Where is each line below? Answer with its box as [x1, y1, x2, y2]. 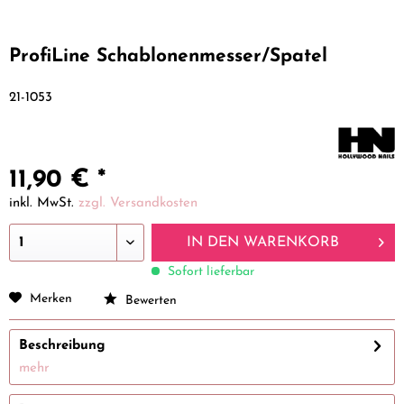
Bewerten [122, 294, 177, 308]
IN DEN [186, 235, 239, 251]
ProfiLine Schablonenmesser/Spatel [9, 47, 327, 67]
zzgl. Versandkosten [78, 197, 197, 211]
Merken [30, 292, 72, 307]
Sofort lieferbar [164, 265, 255, 280]
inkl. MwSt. [9, 197, 78, 211]
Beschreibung [19, 339, 106, 353]
